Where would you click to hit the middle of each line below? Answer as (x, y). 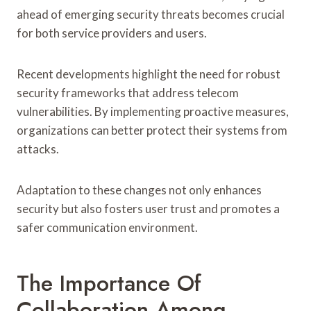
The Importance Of (109, 283)
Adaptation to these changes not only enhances (139, 190)
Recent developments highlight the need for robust (149, 74)
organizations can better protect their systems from (152, 130)
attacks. (38, 149)
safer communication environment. (107, 227)
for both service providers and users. (112, 33)
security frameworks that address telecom (128, 92)
